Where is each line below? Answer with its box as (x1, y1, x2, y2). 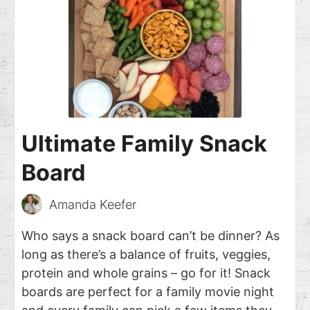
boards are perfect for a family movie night (21, 284, 274, 299)
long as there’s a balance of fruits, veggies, (21, 246, 271, 262)
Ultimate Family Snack (21, 129, 267, 157)
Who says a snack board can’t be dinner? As (21, 228, 280, 243)
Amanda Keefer (49, 197, 136, 212)
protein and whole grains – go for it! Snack (21, 265, 271, 280)
